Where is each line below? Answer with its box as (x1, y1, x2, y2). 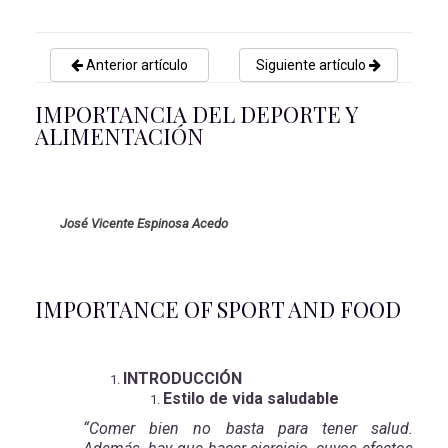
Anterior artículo (83, 57, 188, 73)
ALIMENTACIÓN (35, 121, 204, 151)
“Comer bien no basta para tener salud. (83, 419, 413, 438)
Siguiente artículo (256, 57, 369, 73)
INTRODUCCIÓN (123, 369, 242, 388)
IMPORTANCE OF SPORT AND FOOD (35, 294, 401, 324)
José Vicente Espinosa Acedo (60, 216, 228, 231)
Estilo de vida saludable (163, 389, 339, 408)
